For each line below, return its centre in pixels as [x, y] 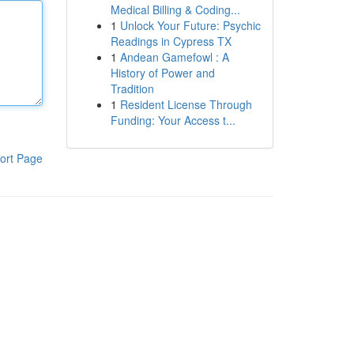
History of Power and [162, 73]
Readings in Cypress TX [171, 41]
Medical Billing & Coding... [175, 9]
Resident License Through [186, 104]
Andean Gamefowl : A [174, 57]
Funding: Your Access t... [173, 120]
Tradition [132, 88]
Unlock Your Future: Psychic [190, 25]
